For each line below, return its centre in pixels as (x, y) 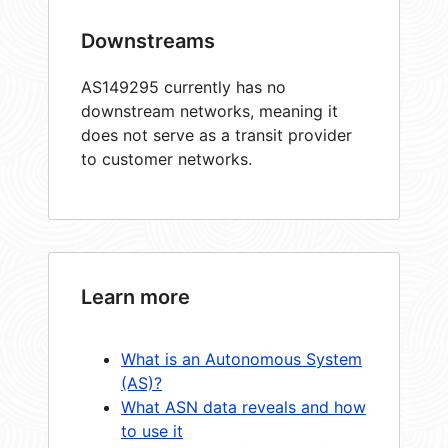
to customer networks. (166, 158)
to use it (152, 430)
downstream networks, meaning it (209, 110)
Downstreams (148, 40)
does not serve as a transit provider (216, 134)
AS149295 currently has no (183, 86)
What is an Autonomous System (241, 358)
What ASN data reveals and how (243, 406)
